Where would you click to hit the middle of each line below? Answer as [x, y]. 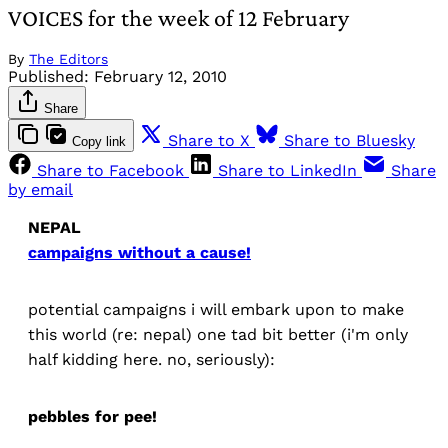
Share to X [209, 141]
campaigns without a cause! [139, 253]
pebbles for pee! [92, 417]
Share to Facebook [110, 171]
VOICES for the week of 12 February [178, 18]
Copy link [99, 142]
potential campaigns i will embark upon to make [216, 310]
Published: [48, 77]
